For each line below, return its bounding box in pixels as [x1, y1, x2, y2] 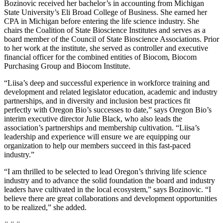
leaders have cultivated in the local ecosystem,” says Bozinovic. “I [4, 185, 211, 194]
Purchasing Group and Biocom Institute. [4, 61, 130, 70]
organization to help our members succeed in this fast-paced [4, 141, 191, 150]
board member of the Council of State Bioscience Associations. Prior [4, 34, 219, 43]
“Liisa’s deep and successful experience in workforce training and [4, 78, 210, 87]
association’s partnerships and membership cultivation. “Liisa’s [4, 123, 200, 132]
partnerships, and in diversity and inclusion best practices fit [4, 96, 190, 105]
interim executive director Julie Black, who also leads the [4, 114, 182, 123]
